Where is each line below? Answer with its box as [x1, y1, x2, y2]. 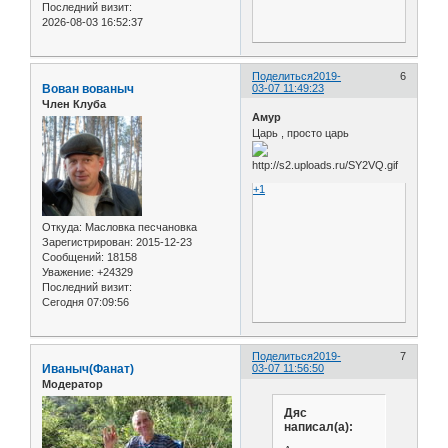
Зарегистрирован [42, 236, 130, 249]
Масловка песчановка [82, 221, 197, 234]
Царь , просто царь [252, 127, 353, 140]
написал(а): [283, 419, 353, 434]
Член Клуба [42, 97, 106, 110]
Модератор [42, 378, 103, 391]
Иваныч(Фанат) [42, 362, 134, 377]
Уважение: [42, 266, 94, 279]
